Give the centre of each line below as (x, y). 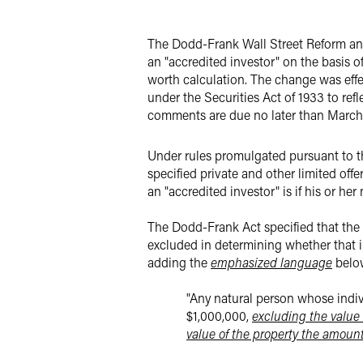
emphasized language (271, 262)
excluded (173, 244)
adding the (179, 262)
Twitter (202, 25)
